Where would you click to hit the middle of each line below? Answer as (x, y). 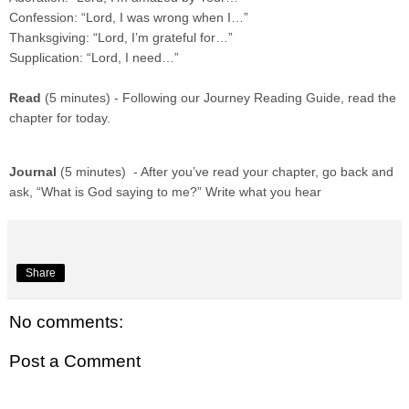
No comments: (66, 321)
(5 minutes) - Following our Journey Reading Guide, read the (220, 97)
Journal (33, 171)
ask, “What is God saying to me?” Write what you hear (165, 191)
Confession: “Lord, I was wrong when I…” (129, 17)
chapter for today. (60, 117)
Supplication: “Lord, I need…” (94, 57)
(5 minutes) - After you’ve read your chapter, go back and (225, 171)
